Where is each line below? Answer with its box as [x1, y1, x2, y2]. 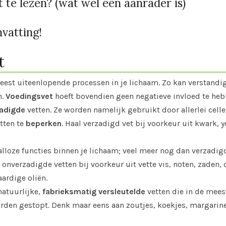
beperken [26, 118, 62, 128]
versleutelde [98, 186, 145, 196]
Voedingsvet [6, 91, 53, 101]
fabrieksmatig [42, 186, 96, 196]
